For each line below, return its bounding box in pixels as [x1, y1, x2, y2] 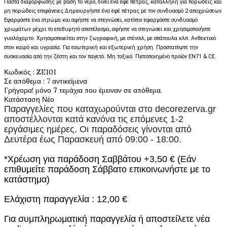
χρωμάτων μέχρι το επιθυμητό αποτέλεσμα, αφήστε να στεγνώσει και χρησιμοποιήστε [4, 26, 211, 32]
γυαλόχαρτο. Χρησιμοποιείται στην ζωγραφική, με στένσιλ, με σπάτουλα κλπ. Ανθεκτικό [4, 35, 216, 42]
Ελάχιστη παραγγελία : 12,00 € [4, 194, 127, 204]
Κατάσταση [4, 95, 42, 104]
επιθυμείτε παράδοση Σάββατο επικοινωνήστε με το [4, 164, 210, 174]
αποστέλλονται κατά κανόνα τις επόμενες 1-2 [4, 114, 183, 124]
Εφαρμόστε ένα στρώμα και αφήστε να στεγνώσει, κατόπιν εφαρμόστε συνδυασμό [4, 17, 198, 23]
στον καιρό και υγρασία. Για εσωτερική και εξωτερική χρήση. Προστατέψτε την [4, 44, 198, 51]
